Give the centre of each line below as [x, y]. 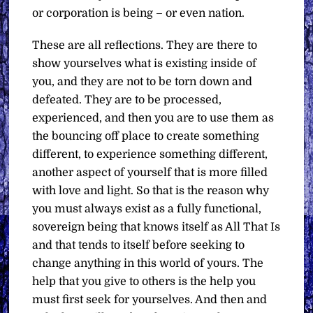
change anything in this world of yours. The [148, 264]
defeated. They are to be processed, [127, 100]
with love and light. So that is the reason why [151, 191]
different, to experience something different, [150, 155]
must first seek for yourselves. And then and [150, 300]
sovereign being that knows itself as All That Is [156, 227]
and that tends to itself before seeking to [139, 246]
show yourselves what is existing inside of [145, 64]
